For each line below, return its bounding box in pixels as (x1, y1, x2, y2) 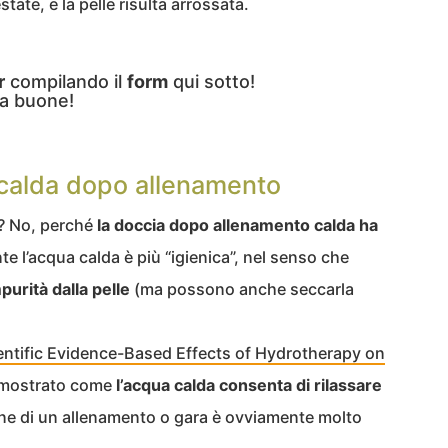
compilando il (5, 70, 127, 92)
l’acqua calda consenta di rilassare (116, 374, 382, 395)
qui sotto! (168, 70, 255, 92)
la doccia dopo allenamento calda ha (97, 214, 378, 235)
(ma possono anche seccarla (130, 278, 354, 299)
